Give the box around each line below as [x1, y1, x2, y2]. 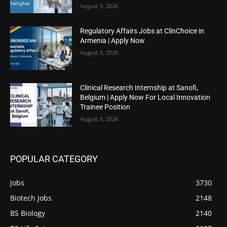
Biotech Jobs [10, 193, 52, 203]
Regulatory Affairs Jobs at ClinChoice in [80, 27, 205, 35]
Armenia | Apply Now [80, 36, 145, 45]
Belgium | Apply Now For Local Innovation [80, 93, 211, 101]
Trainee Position [80, 102, 131, 111]
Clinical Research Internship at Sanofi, [80, 83, 199, 92]
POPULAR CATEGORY [10, 153, 98, 164]
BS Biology [10, 208, 45, 218]
